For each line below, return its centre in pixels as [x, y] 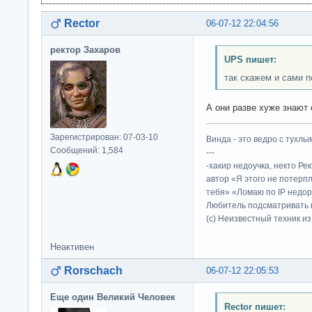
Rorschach [93, 271]
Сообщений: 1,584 [87, 150]
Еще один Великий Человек [113, 297]
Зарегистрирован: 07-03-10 [104, 137]
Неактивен [72, 247]
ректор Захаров [85, 50]
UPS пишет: [250, 59]
